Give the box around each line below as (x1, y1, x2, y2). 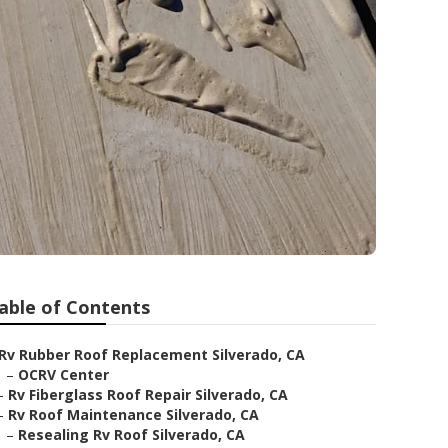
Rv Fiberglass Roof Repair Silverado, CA (8, 385, 288, 404)
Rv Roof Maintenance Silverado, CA (8, 405, 259, 424)
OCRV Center (18, 365, 109, 384)
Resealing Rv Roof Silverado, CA (18, 425, 245, 444)
